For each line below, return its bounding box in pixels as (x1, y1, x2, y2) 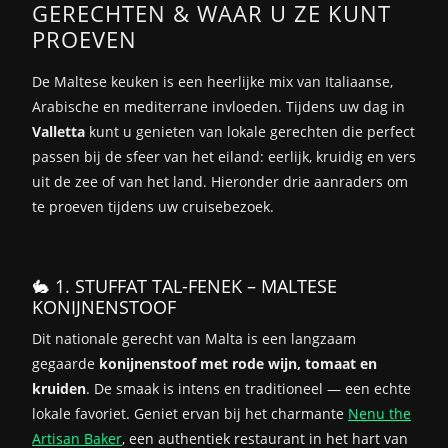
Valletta (32, 121, 85, 141)
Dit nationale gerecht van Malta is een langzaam (32, 328, 356, 348)
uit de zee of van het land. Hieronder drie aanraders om (32, 171, 408, 191)
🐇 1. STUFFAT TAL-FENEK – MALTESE (32, 273, 337, 298)
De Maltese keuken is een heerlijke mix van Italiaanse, (32, 71, 393, 91)
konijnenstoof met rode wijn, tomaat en (99, 353, 377, 373)
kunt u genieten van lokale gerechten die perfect (85, 121, 415, 141)
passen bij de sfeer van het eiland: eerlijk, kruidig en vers (32, 146, 416, 166)
